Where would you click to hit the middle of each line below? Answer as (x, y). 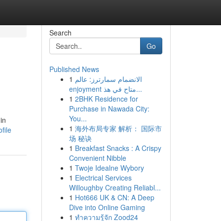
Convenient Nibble (97, 158)
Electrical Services (103, 178)
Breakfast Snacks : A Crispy (118, 148)
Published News (74, 69)
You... (78, 118)
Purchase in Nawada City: (109, 109)
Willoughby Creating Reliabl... (115, 187)
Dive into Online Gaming (107, 207)
